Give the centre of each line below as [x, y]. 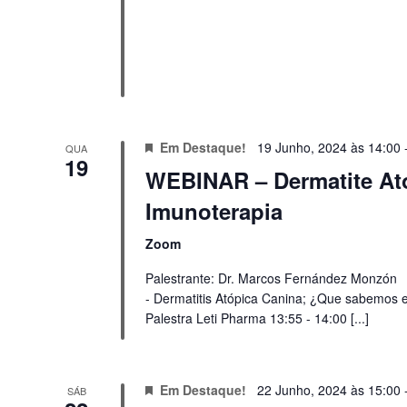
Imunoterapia [213, 211]
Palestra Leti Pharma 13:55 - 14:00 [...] [257, 318]
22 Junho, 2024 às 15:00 [328, 389]
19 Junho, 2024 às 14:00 [328, 148]
